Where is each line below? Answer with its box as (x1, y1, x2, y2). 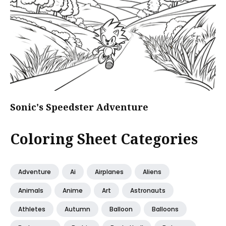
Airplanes (95, 167, 124, 176)
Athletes (18, 204, 45, 213)
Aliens (143, 167, 161, 176)
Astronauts (130, 186, 165, 195)
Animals (18, 186, 43, 195)
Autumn (65, 204, 90, 213)
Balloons (152, 204, 179, 213)
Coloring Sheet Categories (10, 129, 198, 148)
